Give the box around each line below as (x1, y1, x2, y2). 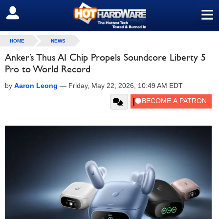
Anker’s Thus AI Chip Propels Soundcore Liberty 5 (5, 51, 206, 63)
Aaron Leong (14, 82, 58, 89)
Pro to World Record (5, 63, 90, 75)
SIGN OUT (7, 8, 50, 18)
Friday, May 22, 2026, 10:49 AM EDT (68, 82, 183, 89)
